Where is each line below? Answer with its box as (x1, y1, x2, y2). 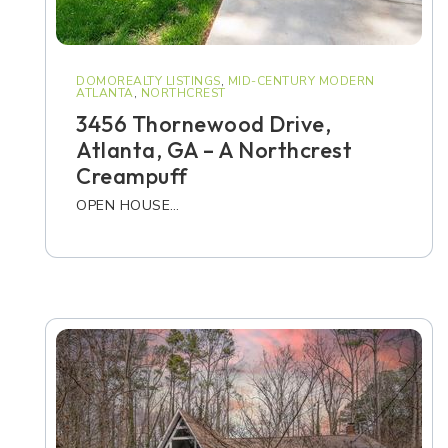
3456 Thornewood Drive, (76, 110, 331, 138)
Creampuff (76, 162, 188, 190)
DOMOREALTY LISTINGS (76, 73, 221, 89)
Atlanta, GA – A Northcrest (76, 136, 352, 164)
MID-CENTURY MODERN (227, 73, 375, 89)
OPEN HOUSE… (76, 196, 180, 215)
